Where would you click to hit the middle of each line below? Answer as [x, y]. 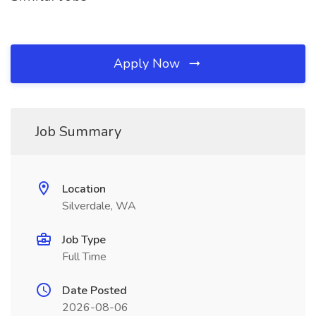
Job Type [84, 240]
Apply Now [148, 63]
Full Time [84, 257]
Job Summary [78, 132]
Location [84, 189]
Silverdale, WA [99, 206]
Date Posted [95, 291]
